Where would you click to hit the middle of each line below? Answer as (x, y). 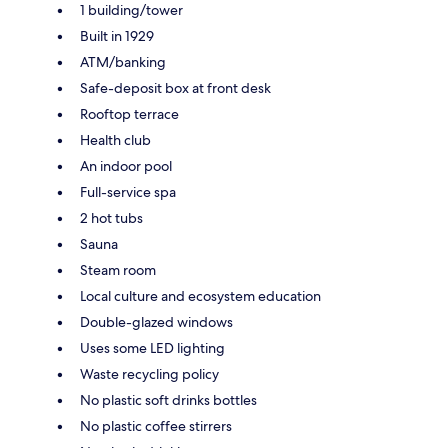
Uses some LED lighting (152, 347)
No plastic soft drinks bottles (168, 399)
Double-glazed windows (156, 321)
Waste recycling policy (149, 373)
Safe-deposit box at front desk (175, 87)
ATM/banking (123, 61)
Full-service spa (128, 191)
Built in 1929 (117, 35)
